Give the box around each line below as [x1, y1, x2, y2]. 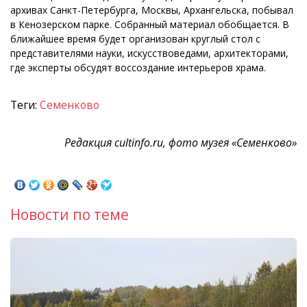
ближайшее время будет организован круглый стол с [10, 32, 260, 46]
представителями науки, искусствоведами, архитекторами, [10, 47, 288, 60]
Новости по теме [10, 204, 129, 224]
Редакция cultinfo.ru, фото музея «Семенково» [64, 135, 297, 151]
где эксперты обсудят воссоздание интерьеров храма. [10, 61, 269, 75]
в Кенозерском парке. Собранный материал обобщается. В [10, 18, 289, 32]
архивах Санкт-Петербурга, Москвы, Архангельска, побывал [10, 3, 293, 17]
